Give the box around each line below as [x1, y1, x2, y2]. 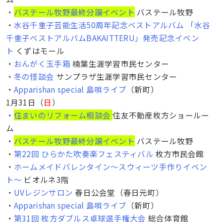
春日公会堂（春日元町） [73, 186, 164, 198]
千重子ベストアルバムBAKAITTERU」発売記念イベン [5, 32, 199, 43]
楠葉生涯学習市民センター [70, 57, 169, 69]
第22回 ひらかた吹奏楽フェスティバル [13, 148, 154, 159]
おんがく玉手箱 [13, 57, 70, 69]
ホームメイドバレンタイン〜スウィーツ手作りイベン [13, 161, 208, 172]
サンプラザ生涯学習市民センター [54, 70, 177, 82]
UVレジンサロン [13, 186, 73, 198]
